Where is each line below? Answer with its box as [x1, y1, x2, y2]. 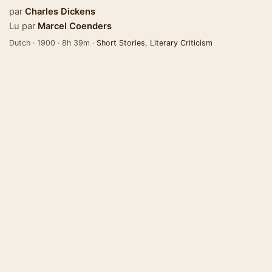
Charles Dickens [25, 6, 95, 17]
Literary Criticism [150, 38, 212, 47]
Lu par [9, 21, 35, 32]
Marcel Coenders [38, 21, 112, 32]
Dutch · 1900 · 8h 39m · [9, 38, 97, 47]
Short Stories [97, 38, 145, 47]
